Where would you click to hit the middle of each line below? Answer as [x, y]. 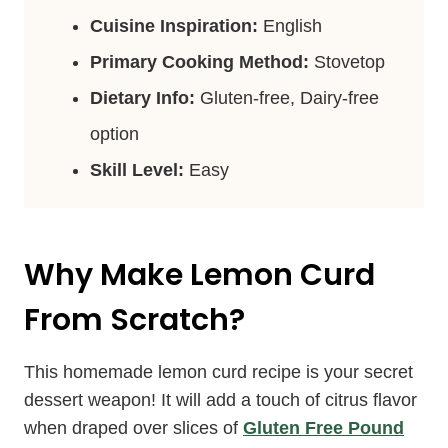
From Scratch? [134, 320]
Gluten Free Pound [323, 428]
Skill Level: [139, 170]
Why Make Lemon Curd [199, 275]
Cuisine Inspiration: [174, 26]
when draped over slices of [133, 428]
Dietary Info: [142, 98]
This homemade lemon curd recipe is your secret [218, 372]
